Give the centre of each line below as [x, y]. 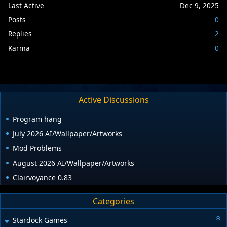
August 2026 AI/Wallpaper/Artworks [73, 163]
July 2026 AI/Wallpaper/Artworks [67, 134]
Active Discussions [113, 100]
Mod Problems [37, 148]
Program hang [37, 119]
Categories [113, 201]
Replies [20, 33]
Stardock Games [40, 220]
